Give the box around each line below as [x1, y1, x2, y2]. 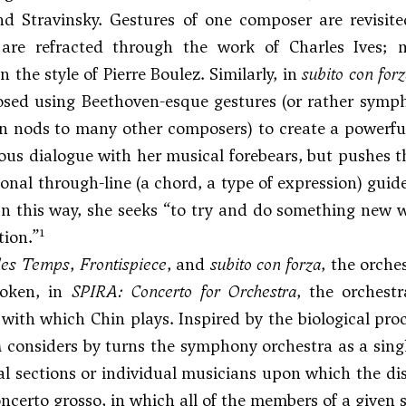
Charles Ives [288, 35, 383, 58]
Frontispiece [79, 253, 167, 275]
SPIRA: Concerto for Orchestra [71, 280, 297, 303]
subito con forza [209, 253, 322, 275]
